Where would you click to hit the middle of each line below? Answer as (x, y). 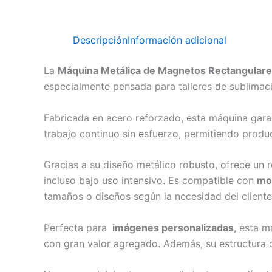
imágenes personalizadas (172, 227)
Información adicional (177, 40)
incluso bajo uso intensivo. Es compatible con (150, 181)
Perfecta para (77, 227)
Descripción (100, 40)
